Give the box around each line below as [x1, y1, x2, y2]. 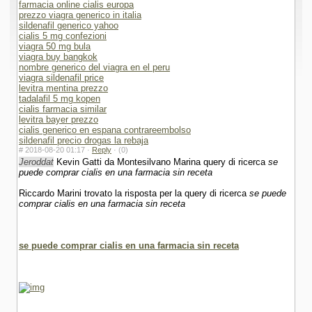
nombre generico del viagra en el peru [19, 62, 170, 72]
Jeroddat [19, 157, 54, 167]
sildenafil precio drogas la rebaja [19, 135, 148, 146]
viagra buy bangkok [19, 52, 97, 62]
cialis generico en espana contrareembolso [19, 125, 191, 135]
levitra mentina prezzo [19, 83, 108, 93]
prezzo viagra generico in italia [19, 10, 141, 20]
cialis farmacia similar [19, 104, 107, 114]
